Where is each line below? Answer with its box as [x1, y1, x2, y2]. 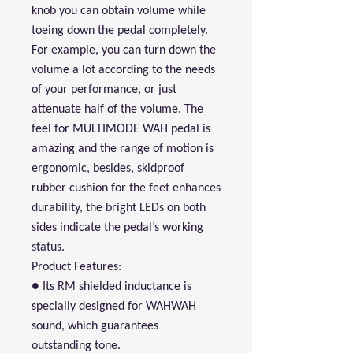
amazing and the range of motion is [32, 143, 214, 155]
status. [32, 241, 65, 254]
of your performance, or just [32, 84, 176, 96]
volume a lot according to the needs [32, 64, 215, 76]
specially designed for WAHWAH [32, 300, 196, 313]
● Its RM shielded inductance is [32, 281, 191, 293]
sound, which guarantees [32, 320, 158, 333]
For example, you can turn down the [32, 44, 216, 57]
